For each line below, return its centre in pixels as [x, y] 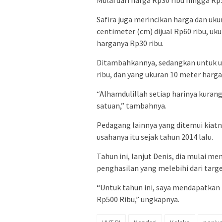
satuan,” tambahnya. [132, 106]
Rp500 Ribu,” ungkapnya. [138, 199]
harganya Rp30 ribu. [130, 43]
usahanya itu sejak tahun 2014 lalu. [155, 137]
